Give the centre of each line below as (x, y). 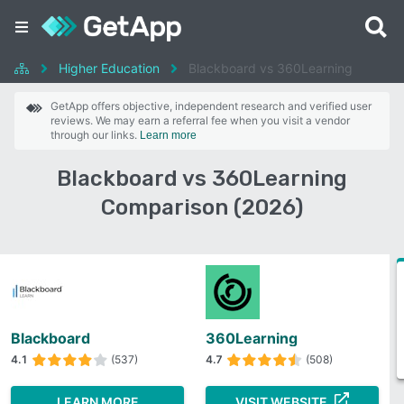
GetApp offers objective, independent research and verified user (211, 106)
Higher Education (109, 68)
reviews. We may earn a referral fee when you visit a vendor (200, 120)
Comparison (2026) (202, 207)
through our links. (95, 135)
